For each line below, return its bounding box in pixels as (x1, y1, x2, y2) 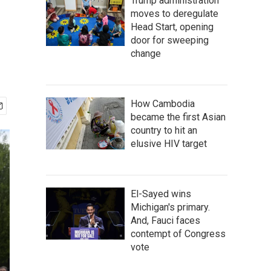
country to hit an (131, 125, 197, 136)
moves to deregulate (131, 8, 218, 19)
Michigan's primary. (131, 201, 210, 213)
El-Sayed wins (131, 188, 191, 200)
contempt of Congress (131, 228, 226, 240)
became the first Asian (131, 111, 226, 123)
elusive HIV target (131, 138, 207, 149)
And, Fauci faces (131, 215, 200, 226)
